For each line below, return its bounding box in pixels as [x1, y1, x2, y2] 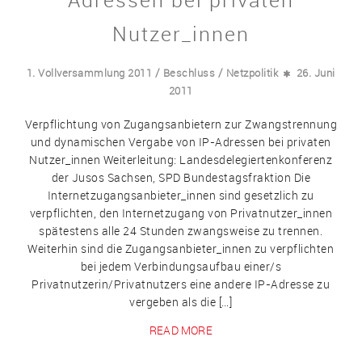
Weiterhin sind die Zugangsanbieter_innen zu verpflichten [27, 240, 335, 256]
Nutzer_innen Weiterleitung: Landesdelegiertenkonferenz [29, 151, 333, 167]
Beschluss [162, 65, 216, 81]
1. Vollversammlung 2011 [26, 65, 153, 81]
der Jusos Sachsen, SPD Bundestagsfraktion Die [51, 169, 311, 185]
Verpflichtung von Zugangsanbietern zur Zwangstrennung [24, 116, 338, 132]
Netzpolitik [225, 65, 279, 81]
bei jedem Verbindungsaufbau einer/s [80, 258, 282, 274]
